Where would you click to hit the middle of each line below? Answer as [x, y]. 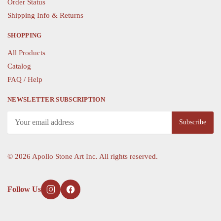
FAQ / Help [25, 79]
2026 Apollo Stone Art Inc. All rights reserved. [86, 156]
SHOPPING [25, 35]
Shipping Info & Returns [45, 15]
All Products [26, 53]
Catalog [19, 66]
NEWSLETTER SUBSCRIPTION [56, 99]
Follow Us [24, 189]
